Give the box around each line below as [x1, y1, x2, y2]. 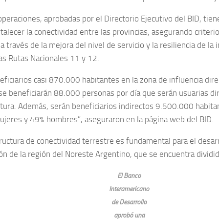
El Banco [117, 171, 141, 179]
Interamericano [109, 184, 149, 193]
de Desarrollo [111, 197, 147, 206]
